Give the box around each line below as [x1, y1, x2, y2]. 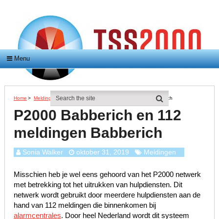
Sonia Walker [22, 148, 63, 156]
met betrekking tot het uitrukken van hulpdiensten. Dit [13, 180, 182, 189]
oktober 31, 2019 [76, 148, 129, 156]
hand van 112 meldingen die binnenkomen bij [13, 201, 156, 210]
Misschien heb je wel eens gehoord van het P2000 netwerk [13, 170, 201, 179]
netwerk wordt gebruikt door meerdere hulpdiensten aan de [13, 191, 200, 199]
